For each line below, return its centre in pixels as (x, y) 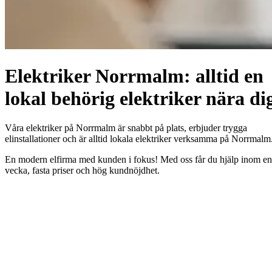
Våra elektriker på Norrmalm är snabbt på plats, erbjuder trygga (126, 128)
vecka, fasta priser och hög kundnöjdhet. (82, 171)
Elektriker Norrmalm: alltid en (134, 76)
